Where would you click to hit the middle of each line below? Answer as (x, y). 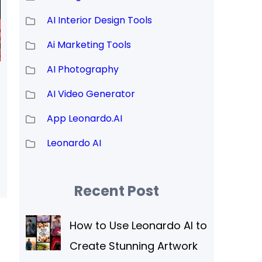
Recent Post (117, 191)
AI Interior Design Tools (99, 20)
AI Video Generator (91, 94)
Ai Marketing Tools (89, 45)
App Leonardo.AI (84, 119)
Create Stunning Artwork (133, 246)
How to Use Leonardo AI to (138, 225)
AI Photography (82, 70)
